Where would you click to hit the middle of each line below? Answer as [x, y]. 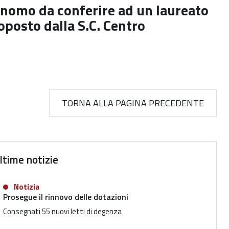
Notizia [27, 187]
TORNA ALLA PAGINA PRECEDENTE [133, 103]
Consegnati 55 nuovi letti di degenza [62, 211]
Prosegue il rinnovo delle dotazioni [66, 197]
